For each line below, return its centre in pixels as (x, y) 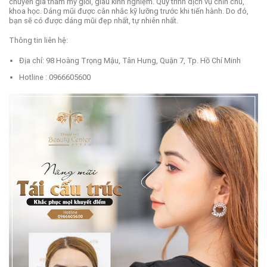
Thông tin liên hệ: (39, 40)
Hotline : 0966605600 (55, 77)
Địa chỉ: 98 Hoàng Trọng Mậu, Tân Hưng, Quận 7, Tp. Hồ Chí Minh (130, 61)
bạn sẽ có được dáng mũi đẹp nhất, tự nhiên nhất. (94, 21)
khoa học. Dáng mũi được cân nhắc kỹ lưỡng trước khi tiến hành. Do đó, (129, 11)
